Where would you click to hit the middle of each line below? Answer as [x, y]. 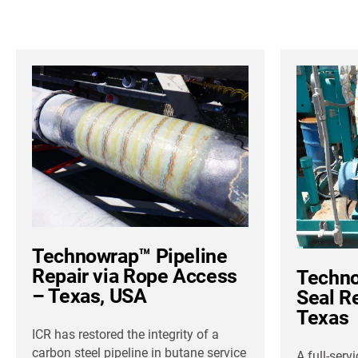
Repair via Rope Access [135, 276]
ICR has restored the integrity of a [125, 335]
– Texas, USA [89, 296]
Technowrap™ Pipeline [130, 257]
